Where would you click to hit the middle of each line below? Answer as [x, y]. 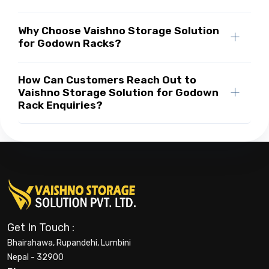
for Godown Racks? [69, 44]
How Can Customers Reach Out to [107, 80]
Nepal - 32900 [35, 257]
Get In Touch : [41, 227]
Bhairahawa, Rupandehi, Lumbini [69, 243]
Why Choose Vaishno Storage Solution [118, 31]
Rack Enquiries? [60, 105]
